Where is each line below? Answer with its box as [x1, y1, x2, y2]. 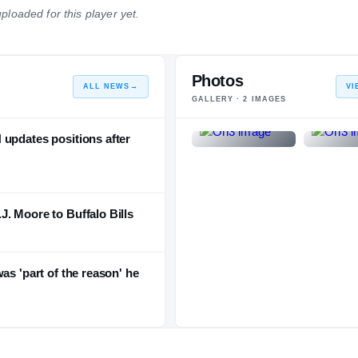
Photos [191, 72, 244, 90]
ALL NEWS [82, 82, 130, 91]
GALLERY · [191, 95, 244, 104]
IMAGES [248, 95, 287, 104]
